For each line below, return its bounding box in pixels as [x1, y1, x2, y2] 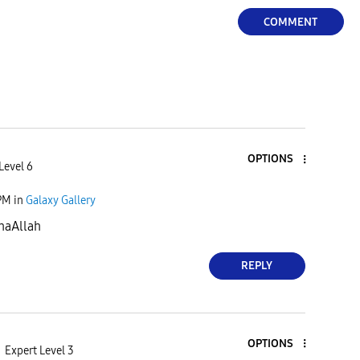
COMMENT [264, 14, 317, 29]
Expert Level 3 [4, 344, 74, 358]
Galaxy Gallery [26, 194, 96, 208]
